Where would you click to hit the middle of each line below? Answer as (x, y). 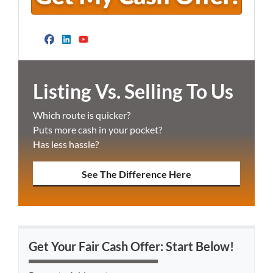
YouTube (116, 51)
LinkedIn (98, 51)
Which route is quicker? (82, 115)
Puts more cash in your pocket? (97, 130)
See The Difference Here (136, 174)
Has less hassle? (66, 144)
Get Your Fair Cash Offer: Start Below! (131, 246)
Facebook (85, 51)
